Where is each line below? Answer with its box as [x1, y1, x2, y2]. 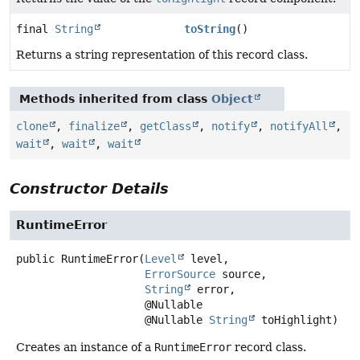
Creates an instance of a [16, 341, 154, 354]
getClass [140, 120, 191, 133]
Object [211, 92, 253, 106]
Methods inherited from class [19, 92, 211, 106]
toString [183, 22, 235, 36]
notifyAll [270, 120, 328, 133]
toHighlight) [255, 313, 338, 327]
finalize [68, 120, 120, 133]
